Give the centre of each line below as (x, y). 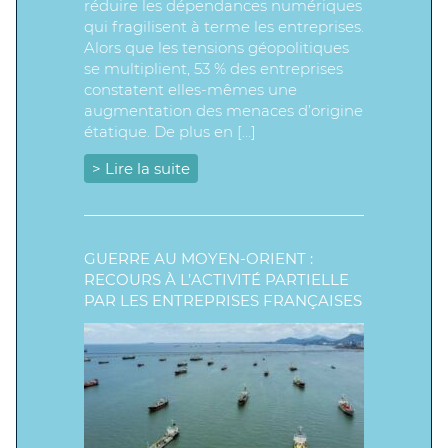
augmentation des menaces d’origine (223, 110)
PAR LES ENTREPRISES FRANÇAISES (223, 300)
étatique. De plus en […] (170, 131)
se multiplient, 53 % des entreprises (213, 68)
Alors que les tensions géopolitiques (216, 47)
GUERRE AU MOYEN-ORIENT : (198, 258)
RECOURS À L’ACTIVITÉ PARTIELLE (216, 279)
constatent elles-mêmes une (190, 89)
